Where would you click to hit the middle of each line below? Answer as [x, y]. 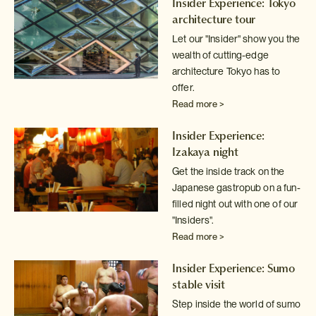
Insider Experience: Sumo [234, 268]
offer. [183, 87]
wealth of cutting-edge [220, 55]
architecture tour [214, 19]
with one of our [265, 203]
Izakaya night [205, 151]
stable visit [199, 284]
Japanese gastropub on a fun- [236, 187]
